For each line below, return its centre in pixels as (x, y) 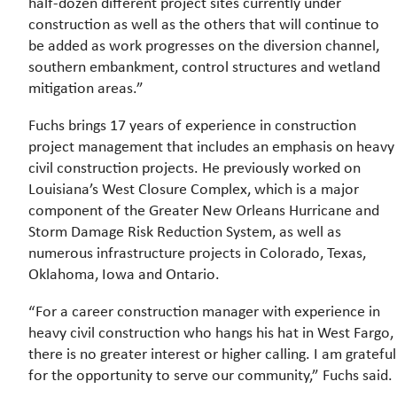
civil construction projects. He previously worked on (195, 168)
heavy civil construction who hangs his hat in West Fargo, (211, 333)
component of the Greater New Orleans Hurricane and (204, 210)
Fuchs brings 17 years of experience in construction (192, 125)
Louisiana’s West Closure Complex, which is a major (194, 189)
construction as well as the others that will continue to (204, 24)
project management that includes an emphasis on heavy (211, 147)
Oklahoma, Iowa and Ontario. (124, 274)
